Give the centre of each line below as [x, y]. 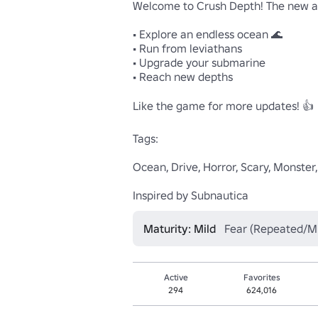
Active [176, 277]
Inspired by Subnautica [191, 195]
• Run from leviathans [187, 48]
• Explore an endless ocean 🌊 [208, 34]
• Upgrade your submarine [199, 62]
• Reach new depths [183, 76]
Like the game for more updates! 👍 [223, 105]
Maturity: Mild [180, 228]
